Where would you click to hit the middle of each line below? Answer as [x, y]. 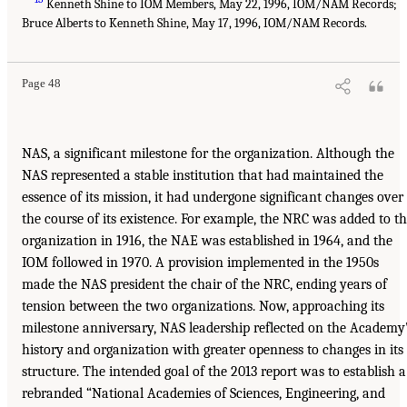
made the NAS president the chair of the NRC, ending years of [204, 284]
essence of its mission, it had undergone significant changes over [213, 197]
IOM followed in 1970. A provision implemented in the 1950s [200, 262]
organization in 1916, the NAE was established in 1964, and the [207, 240]
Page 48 [41, 83]
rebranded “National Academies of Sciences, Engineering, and [203, 393]
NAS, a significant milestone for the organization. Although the [208, 153]
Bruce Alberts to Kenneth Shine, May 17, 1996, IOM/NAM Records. [194, 23]
